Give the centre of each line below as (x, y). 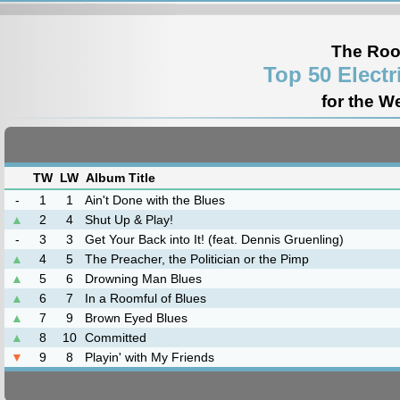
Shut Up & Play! (129, 220)
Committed (116, 337)
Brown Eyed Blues (136, 318)
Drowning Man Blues (143, 279)
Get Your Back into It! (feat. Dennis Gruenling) (214, 239)
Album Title (121, 178)
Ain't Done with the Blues (155, 200)
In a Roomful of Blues (146, 298)
